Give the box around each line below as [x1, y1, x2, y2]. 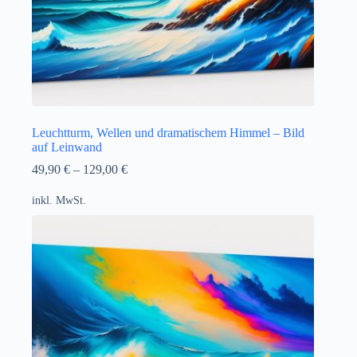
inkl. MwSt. [32, 193, 86, 206]
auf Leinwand [32, 139, 102, 154]
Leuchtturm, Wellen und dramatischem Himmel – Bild [32, 125, 304, 139]
